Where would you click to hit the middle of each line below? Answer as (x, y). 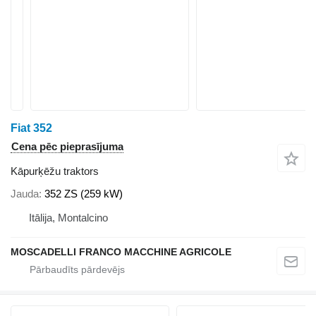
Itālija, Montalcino (68, 217)
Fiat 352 (31, 128)
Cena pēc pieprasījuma (67, 146)
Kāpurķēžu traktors (55, 171)
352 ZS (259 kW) (84, 193)
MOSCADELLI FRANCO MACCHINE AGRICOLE (121, 251)
